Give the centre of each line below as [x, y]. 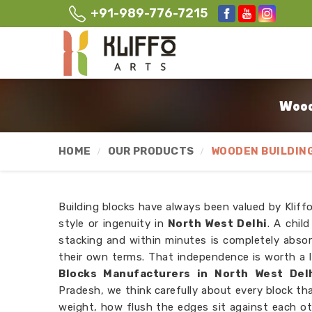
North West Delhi [216, 224]
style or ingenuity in [111, 224]
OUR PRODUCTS [151, 151]
